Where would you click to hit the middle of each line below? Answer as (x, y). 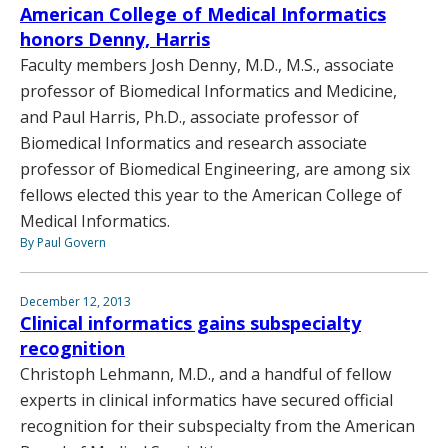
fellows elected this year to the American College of (211, 194)
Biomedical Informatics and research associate (193, 142)
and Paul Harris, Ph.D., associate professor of (189, 116)
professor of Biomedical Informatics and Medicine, (208, 90)
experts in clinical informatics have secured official (206, 399)
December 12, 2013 (75, 301)
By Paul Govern (63, 242)
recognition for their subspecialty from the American (217, 425)
